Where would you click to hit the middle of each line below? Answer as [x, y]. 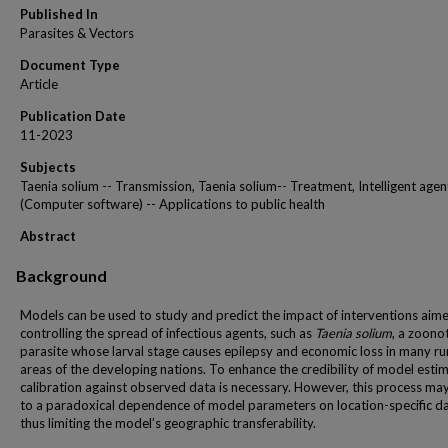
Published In [59, 14]
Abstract [48, 236]
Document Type [70, 65]
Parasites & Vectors [77, 33]
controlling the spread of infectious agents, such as [167, 333]
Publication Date [73, 116]
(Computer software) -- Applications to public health [172, 204]
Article [39, 84]
